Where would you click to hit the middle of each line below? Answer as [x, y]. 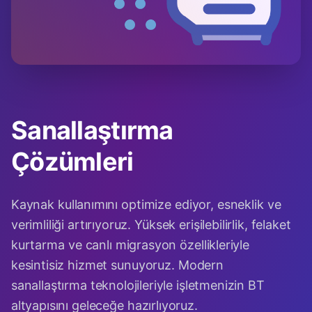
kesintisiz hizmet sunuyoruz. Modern [117, 265]
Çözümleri [72, 162]
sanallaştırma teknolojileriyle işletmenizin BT [138, 285]
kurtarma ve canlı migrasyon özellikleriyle [130, 245]
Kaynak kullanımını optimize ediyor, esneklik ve [146, 204]
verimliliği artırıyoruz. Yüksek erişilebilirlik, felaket [151, 225]
